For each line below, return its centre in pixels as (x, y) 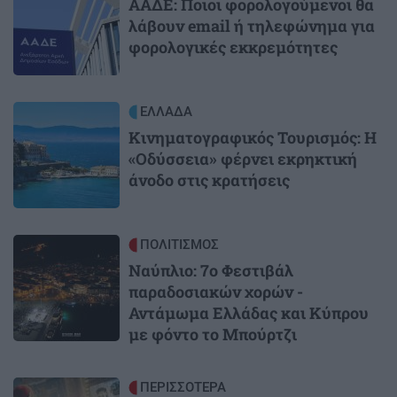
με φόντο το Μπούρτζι (213, 335)
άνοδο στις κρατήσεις (209, 180)
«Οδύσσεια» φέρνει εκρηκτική (243, 159)
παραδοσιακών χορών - (216, 292)
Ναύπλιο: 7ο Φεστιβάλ (211, 271)
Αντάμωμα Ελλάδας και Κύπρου (249, 313)
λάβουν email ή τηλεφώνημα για (252, 26)
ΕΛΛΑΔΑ (166, 112)
